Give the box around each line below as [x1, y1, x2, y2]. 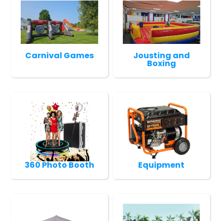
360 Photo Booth [25, 159, 95, 171]
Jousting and [133, 49, 190, 61]
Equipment [138, 159, 185, 171]
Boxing [147, 57, 176, 69]
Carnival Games [25, 49, 94, 61]
